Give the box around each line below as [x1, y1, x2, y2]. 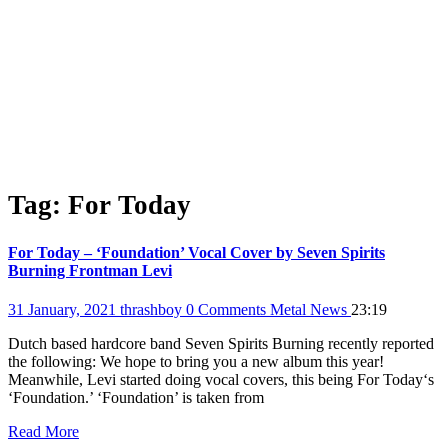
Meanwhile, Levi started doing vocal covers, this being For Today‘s [8, 371, 434, 389]
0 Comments [186, 301, 270, 319]
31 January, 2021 [8, 301, 120, 319]
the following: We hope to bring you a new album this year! [8, 353, 384, 371]
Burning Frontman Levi [8, 261, 172, 279]
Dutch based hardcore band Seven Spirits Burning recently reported [8, 335, 434, 353]
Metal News [270, 301, 351, 319]
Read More [8, 423, 79, 441]
